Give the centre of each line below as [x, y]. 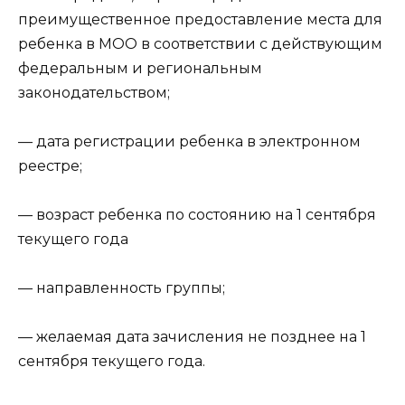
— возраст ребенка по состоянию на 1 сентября [197, 214]
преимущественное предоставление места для [200, 19]
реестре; [50, 165]
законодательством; [94, 92]
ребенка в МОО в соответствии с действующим [200, 43]
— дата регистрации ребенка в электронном [189, 141]
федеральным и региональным [140, 68]
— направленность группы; [122, 288]
